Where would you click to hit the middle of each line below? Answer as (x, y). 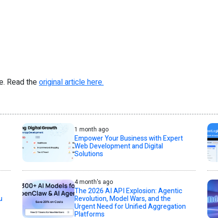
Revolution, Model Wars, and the (122, 199)
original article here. (71, 82)
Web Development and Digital (118, 146)
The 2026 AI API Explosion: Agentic (128, 191)
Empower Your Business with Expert (128, 138)
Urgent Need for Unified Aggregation (130, 207)
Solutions (89, 154)
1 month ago (91, 129)
